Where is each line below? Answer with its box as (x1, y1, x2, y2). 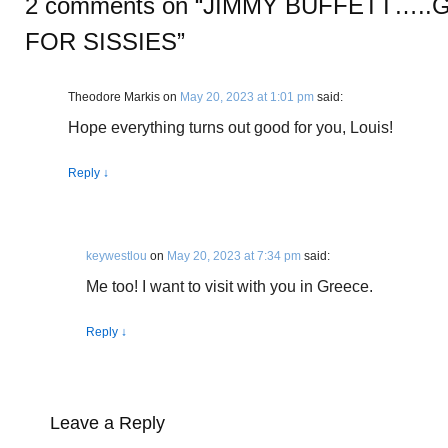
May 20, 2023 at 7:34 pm (167, 249, 301, 263)
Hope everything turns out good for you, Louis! (68, 119, 393, 136)
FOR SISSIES (25, 28, 177, 55)
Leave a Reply (50, 413, 165, 433)
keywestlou (86, 249, 147, 263)
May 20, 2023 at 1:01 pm (180, 90, 314, 104)
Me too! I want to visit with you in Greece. (86, 278, 373, 295)
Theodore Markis (68, 90, 160, 104)
